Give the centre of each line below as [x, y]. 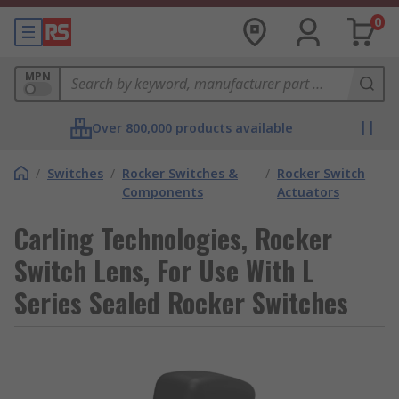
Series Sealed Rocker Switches [181, 302]
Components [163, 192]
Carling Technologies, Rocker [173, 238]
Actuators [309, 192]
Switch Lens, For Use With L [164, 270]
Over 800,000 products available [192, 128]
